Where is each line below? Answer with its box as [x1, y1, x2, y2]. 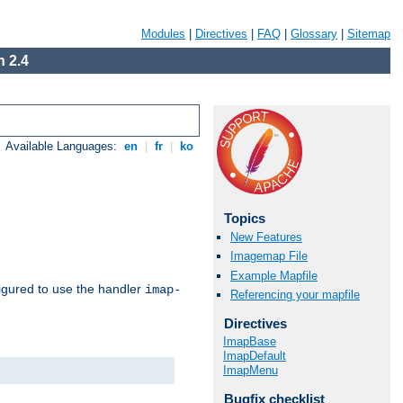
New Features [230, 230, 302, 245]
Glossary [291, 27, 337, 40]
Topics [223, 210, 265, 226]
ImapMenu [223, 363, 278, 378]
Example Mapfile [230, 268, 318, 282]
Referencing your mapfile [230, 287, 360, 301]
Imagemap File [230, 249, 308, 264]
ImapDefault [223, 349, 286, 363]
